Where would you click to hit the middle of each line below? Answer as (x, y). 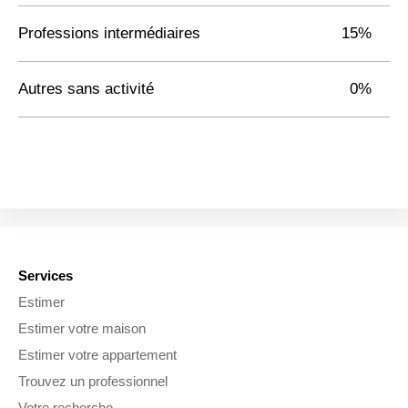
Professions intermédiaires (109, 33)
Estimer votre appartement (97, 355)
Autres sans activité (86, 88)
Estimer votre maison (82, 329)
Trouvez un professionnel (93, 382)
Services (46, 276)
